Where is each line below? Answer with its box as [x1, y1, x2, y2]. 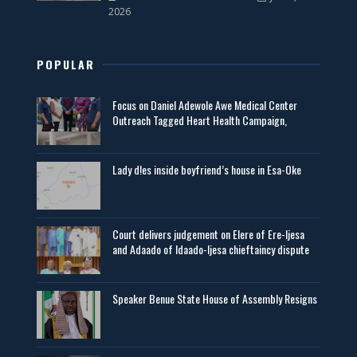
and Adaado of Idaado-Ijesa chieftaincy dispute [112, 241, 310, 257]
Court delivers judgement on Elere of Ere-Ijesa [112, 226, 305, 242]
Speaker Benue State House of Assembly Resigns [112, 290, 318, 307]
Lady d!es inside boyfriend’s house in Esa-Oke [112, 161, 302, 178]
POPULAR [37, 56, 96, 73]
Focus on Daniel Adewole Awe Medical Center [112, 96, 298, 113]
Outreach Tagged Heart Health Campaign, [112, 112, 288, 128]
